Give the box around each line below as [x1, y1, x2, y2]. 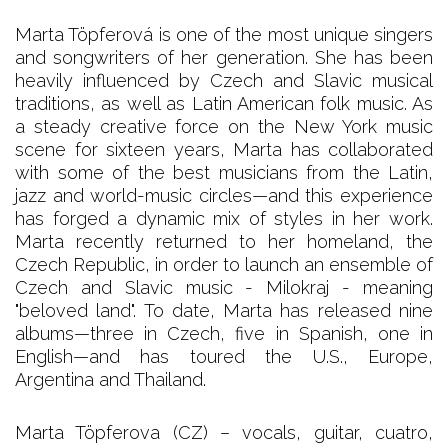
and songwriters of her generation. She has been [15, 46, 433, 68]
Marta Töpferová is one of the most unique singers [15, 23, 433, 45]
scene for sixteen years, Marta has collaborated [15, 138, 433, 160]
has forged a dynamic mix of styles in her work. [15, 207, 433, 229]
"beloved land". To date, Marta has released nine [15, 299, 433, 321]
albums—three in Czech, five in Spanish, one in [15, 322, 433, 344]
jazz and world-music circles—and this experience [15, 184, 433, 206]
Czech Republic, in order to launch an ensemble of [15, 253, 433, 275]
